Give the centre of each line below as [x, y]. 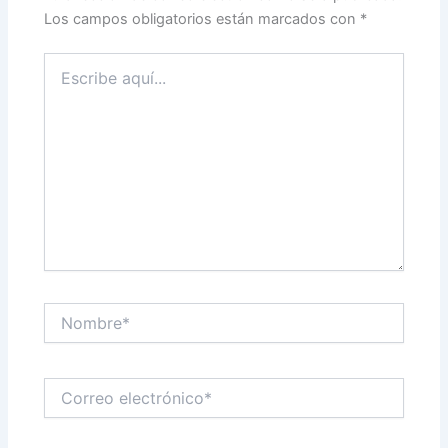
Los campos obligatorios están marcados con [202, 18]
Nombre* [73, 311]
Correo [65, 387]
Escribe [68, 61]
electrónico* [83, 407]
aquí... [63, 81]
